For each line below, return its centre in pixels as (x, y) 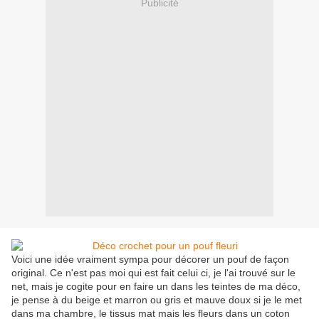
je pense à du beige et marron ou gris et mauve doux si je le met (157, 300)
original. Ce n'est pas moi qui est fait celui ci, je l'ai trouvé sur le (153, 273)
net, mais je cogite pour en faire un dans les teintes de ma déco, (156, 287)
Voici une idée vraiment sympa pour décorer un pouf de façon (150, 260)
